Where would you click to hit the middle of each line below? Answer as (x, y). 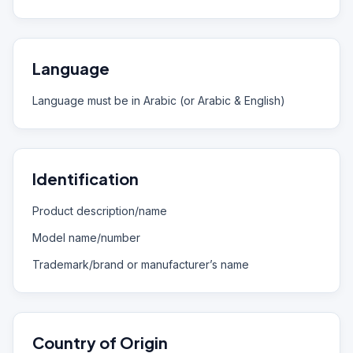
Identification (85, 178)
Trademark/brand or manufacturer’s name (141, 264)
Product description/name (100, 211)
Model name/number (86, 238)
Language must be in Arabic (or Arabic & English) (159, 100)
